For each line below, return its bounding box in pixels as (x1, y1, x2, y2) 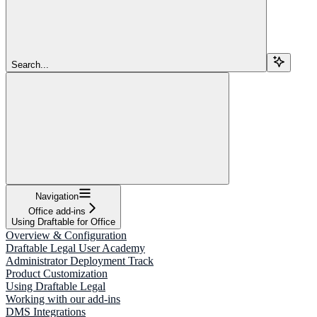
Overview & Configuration (6, 229, 127, 241)
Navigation (35, 190, 79, 202)
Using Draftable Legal (6, 279, 105, 292)
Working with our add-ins (6, 292, 120, 305)
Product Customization (6, 267, 108, 279)
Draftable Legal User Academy (6, 241, 145, 254)
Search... (11, 59, 49, 70)
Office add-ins (28, 205, 86, 217)
